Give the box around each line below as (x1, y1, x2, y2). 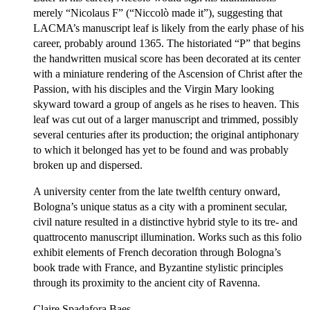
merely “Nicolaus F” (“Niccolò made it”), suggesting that (33, 6, 282, 19)
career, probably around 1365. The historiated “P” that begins (33, 37, 300, 49)
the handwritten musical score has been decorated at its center (33, 52, 300, 64)
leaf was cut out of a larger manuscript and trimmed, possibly (33, 113, 298, 125)
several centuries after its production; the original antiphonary (33, 128, 299, 140)
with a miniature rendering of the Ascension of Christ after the (33, 67, 302, 80)
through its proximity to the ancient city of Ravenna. (33, 276, 260, 289)
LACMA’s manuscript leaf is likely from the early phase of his (33, 21, 304, 34)
